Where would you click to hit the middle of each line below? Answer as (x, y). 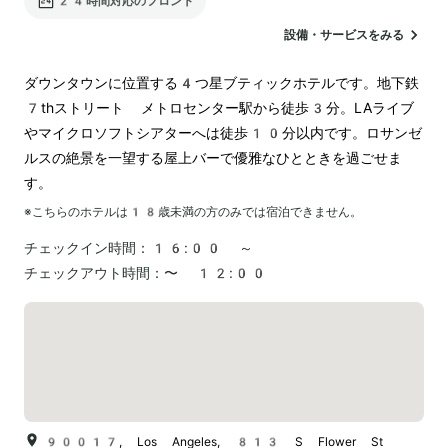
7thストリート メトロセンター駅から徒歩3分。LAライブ (219, 107)
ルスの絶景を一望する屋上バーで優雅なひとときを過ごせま (213, 157)
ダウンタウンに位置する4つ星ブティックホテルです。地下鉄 (221, 82)
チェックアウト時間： (94, 272)
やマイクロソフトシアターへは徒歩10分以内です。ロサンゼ (223, 132)
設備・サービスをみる (344, 34)
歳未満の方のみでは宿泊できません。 (260, 211)
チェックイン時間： (87, 247)
